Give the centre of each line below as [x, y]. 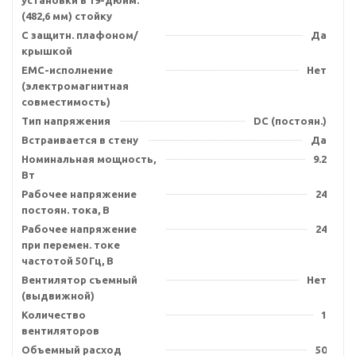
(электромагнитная [75, 86]
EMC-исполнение [67, 70]
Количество [54, 315]
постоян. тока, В [66, 210]
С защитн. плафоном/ [80, 35]
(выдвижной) [58, 296]
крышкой [47, 51]
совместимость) [66, 102]
